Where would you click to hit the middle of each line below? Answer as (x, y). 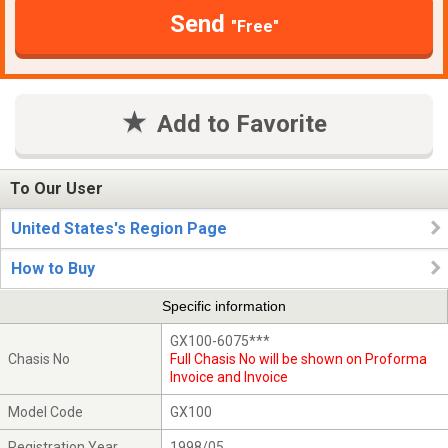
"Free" (254, 26)
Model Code (46, 411)
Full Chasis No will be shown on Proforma (299, 358)
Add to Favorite (241, 123)
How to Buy (53, 268)
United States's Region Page (119, 228)
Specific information (223, 306)
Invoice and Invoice (229, 376)
